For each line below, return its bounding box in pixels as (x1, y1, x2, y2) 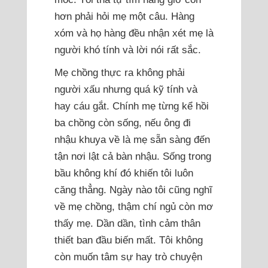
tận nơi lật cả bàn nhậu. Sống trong (54, 150, 211, 163)
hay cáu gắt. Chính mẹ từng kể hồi (54, 100, 209, 112)
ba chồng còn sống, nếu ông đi (54, 117, 191, 129)
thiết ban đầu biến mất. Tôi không (54, 234, 203, 246)
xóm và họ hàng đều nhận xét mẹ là (54, 27, 214, 39)
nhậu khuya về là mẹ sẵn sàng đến (54, 133, 210, 146)
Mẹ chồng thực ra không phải (54, 66, 185, 79)
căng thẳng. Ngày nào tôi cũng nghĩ (54, 184, 212, 196)
